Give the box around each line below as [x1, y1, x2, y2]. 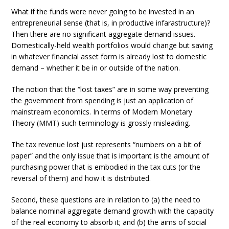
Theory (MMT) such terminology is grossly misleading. [11, 118, 191, 128]
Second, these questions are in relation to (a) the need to [11, 195, 201, 204]
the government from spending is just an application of [11, 96, 194, 105]
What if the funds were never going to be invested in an [11, 7, 195, 16]
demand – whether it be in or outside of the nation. [11, 63, 180, 73]
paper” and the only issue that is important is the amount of [11, 151, 210, 161]
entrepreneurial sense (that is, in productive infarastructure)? [11, 18, 211, 28]
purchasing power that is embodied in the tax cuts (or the [11, 162, 201, 172]
